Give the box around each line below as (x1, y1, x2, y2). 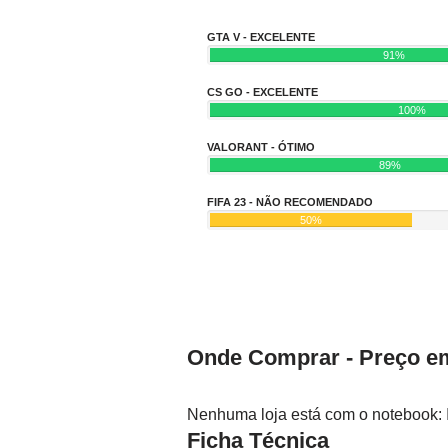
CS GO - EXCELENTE (207, 86, 318, 99)
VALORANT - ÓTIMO (207, 141, 315, 154)
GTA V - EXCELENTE (207, 31, 315, 44)
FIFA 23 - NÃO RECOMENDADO (207, 196, 373, 209)
